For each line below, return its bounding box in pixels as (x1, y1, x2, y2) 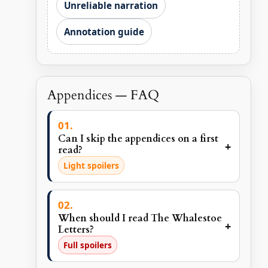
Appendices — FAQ (47, 86, 159, 105)
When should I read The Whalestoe (57, 212, 222, 226)
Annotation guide (63, 26, 144, 38)
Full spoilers (63, 239, 112, 251)
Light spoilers (63, 160, 119, 172)
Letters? (57, 223, 94, 237)
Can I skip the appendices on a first (57, 132, 218, 146)
